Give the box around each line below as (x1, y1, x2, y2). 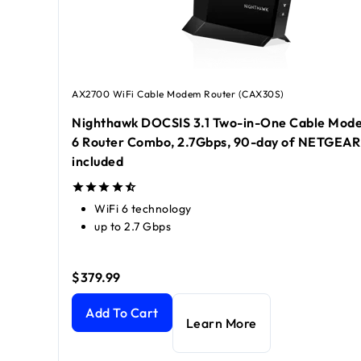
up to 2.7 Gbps (94, 219, 171, 234)
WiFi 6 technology (94, 201, 192, 217)
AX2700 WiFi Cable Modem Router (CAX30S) (72, 88, 284, 100)
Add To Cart (85, 305, 159, 322)
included (72, 153, 123, 170)
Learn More (185, 315, 257, 332)
